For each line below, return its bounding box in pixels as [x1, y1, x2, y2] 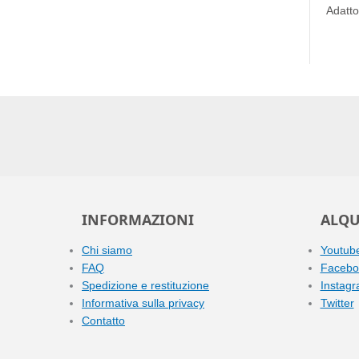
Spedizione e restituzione [82, 279, 209, 292]
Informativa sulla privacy [82, 296, 204, 309]
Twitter [320, 296, 354, 309]
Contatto [82, 314, 125, 327]
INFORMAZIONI [82, 210, 194, 230]
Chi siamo [82, 244, 132, 256]
